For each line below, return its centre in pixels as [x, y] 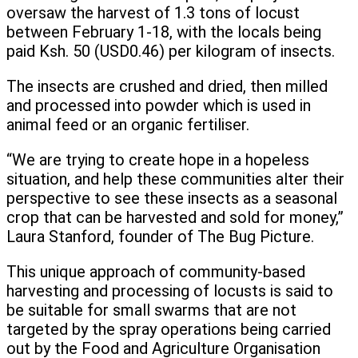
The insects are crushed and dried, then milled [167, 87]
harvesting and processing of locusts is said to [170, 291]
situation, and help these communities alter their [175, 179]
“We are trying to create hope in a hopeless [158, 160]
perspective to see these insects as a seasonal [172, 199]
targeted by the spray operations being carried [169, 330]
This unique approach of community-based [156, 272]
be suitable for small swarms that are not [151, 310]
